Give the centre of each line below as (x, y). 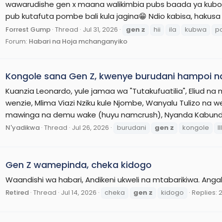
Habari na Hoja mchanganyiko (78, 41)
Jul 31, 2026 (100, 29)
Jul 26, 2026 (90, 128)
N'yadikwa (23, 128)
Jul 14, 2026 (79, 193)
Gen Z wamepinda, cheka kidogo (79, 165)
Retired (17, 193)
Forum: (17, 41)
